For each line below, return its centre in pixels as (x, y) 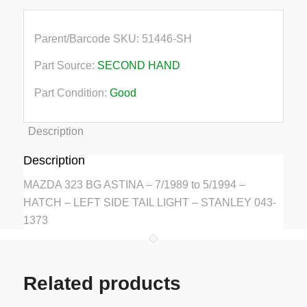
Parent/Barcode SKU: (88, 38)
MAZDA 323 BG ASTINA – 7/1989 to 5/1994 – (134, 185)
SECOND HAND (138, 66)
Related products (102, 283)
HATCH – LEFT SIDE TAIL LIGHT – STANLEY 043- (149, 203)
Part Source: (65, 66)
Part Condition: (72, 93)
